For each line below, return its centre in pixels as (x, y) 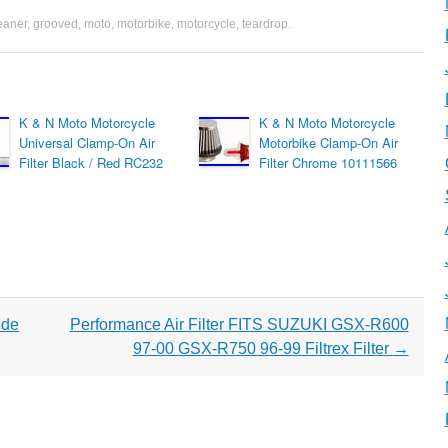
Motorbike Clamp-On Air (328, 142)
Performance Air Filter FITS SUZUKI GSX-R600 (239, 324)
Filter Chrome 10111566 (328, 162)
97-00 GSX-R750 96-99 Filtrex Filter (262, 348)
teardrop (265, 24)
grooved (55, 24)
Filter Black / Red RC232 (91, 162)
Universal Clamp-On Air (87, 142)
